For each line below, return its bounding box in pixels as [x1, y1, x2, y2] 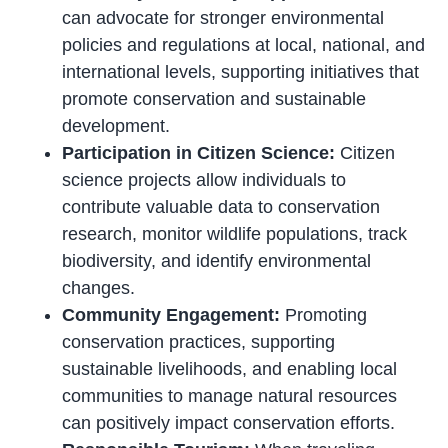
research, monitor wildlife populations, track [62, 224, 408, 245]
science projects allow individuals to [62, 170, 347, 191]
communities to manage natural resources [62, 386, 398, 407]
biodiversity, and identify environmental [62, 251, 372, 272]
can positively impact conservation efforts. [62, 413, 396, 434]
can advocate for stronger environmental [62, 8, 385, 29]
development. [62, 116, 171, 137]
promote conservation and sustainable [62, 89, 367, 110]
